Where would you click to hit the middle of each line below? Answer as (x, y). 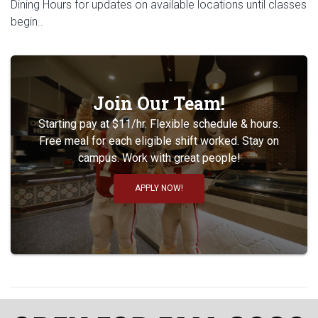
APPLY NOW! (159, 188)
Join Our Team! (159, 103)
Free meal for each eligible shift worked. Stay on (159, 141)
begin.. (27, 22)
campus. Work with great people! (159, 158)
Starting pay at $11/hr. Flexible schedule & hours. (159, 124)
